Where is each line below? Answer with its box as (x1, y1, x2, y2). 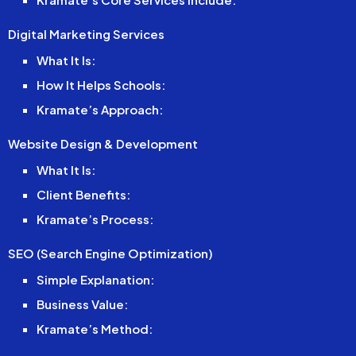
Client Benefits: (36, 186, 130, 202)
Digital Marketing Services (8, 25, 165, 41)
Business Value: (36, 296, 128, 311)
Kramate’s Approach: (36, 101, 163, 117)
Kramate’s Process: (36, 211, 153, 226)
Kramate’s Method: (36, 320, 153, 336)
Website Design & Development (8, 135, 199, 151)
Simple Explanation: (36, 271, 154, 287)
